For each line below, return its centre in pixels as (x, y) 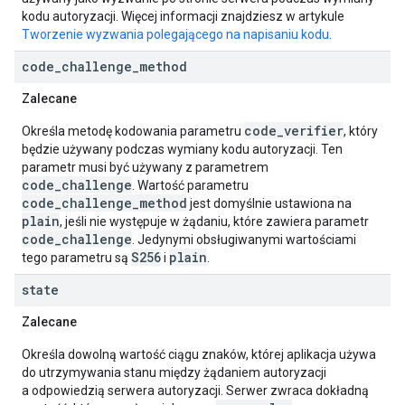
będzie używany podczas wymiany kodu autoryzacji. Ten (182, 149)
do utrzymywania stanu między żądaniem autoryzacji (174, 372)
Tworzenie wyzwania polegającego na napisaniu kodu (175, 34)
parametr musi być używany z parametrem (145, 167)
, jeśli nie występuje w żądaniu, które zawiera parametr (214, 221)
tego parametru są (76, 258)
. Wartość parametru (190, 185)
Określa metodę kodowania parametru (133, 131)
